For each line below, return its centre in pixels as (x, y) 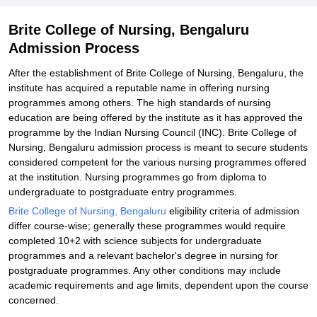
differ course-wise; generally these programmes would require (147, 226)
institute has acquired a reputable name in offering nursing (139, 88)
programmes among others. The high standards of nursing (140, 103)
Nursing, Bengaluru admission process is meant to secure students (158, 147)
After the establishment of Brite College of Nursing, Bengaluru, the (156, 73)
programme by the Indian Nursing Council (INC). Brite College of (152, 132)
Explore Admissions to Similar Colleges (95, 8)
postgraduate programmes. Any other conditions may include (145, 270)
